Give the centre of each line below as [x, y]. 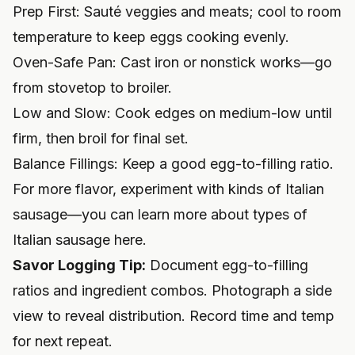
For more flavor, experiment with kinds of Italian [168, 189]
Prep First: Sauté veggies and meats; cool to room [177, 12]
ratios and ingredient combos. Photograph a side [172, 291]
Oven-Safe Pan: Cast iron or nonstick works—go [172, 63]
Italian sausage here [78, 240]
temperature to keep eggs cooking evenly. [151, 37]
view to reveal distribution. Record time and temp [174, 316]
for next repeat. [63, 342]
